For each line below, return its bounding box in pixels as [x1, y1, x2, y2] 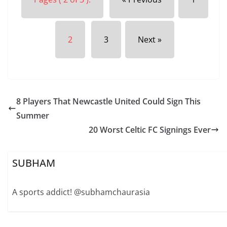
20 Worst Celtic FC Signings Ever [89, 124, 211, 136]
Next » [138, 34, 162, 46]
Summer [16, 110, 49, 122]
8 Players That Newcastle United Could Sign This [16, 96, 201, 107]
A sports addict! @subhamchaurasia [12, 186, 150, 198]
